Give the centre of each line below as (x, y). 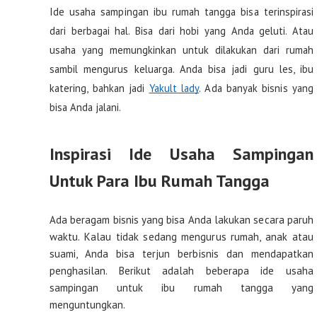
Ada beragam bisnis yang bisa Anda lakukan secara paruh (181, 220)
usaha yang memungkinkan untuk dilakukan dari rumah (181, 50)
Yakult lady (174, 88)
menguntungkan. (88, 305)
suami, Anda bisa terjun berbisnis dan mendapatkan (181, 254)
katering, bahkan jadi (99, 88)
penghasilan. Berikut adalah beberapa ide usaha (181, 271)
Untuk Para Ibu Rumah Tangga (160, 181)
